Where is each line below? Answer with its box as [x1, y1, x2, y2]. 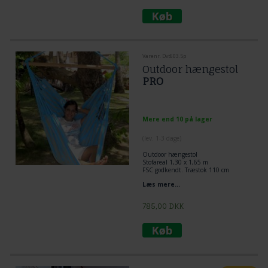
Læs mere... [142, 179, 180, 188]
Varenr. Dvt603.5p [142, 53, 186, 60]
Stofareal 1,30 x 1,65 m [142, 158, 208, 167]
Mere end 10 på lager [142, 114, 212, 123]
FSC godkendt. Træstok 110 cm [142, 166, 229, 175]
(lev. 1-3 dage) [142, 133, 181, 142]
